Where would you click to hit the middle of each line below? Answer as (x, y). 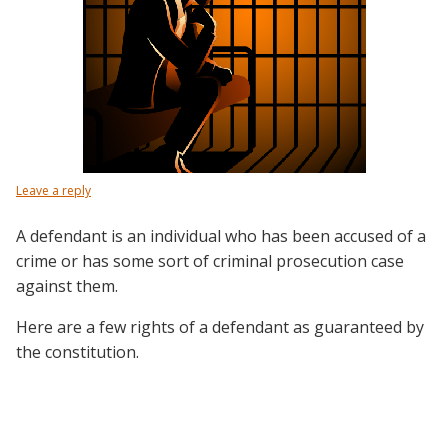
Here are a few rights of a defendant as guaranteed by (220, 327)
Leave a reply (53, 190)
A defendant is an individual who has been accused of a (221, 236)
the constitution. (77, 352)
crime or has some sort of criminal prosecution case (210, 261)
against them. (67, 286)
